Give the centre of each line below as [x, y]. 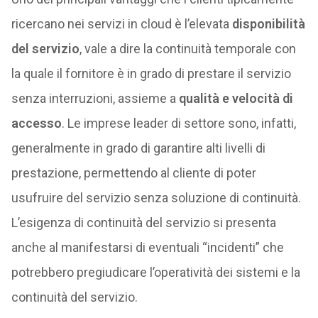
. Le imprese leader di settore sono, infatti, [179, 123]
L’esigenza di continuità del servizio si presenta [143, 223]
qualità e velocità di [236, 98]
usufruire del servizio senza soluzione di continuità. [156, 198]
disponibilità [268, 24]
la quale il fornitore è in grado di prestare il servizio [151, 73]
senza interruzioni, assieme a [95, 98]
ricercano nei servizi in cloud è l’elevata [121, 24]
